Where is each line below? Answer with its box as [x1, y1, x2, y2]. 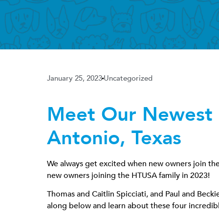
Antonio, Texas [47, 125, 181, 152]
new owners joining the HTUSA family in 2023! [47, 170, 210, 181]
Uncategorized [104, 73, 153, 83]
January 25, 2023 [47, 73, 102, 83]
